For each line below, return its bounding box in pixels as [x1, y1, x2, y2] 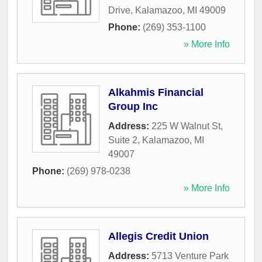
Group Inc [108, 101, 158, 113]
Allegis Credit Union [108, 230, 209, 243]
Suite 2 [108, 135, 137, 146]
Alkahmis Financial [108, 87, 204, 99]
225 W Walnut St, [151, 121, 223, 132]
